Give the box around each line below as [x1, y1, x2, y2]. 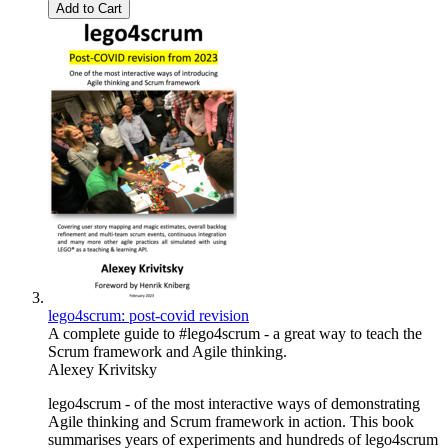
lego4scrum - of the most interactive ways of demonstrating [48, 395, 420, 413]
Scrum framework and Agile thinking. [48, 343, 287, 361]
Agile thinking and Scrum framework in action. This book [48, 413, 414, 431]
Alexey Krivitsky [48, 361, 157, 379]
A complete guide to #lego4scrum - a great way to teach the [48, 325, 422, 343]
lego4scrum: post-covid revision [48, 307, 249, 325]
